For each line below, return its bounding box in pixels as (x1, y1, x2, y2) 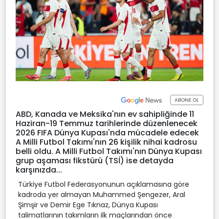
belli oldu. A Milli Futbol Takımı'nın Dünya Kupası (16, 145, 202, 157)
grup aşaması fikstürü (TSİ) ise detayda (16, 154, 174, 166)
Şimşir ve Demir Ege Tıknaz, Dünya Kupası (18, 199, 158, 210)
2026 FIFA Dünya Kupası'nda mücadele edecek (16, 127, 199, 138)
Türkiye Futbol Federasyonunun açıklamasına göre (18, 179, 189, 189)
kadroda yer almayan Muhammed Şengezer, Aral (18, 189, 185, 199)
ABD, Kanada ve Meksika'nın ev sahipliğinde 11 (16, 108, 194, 120)
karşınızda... (16, 164, 62, 175)
